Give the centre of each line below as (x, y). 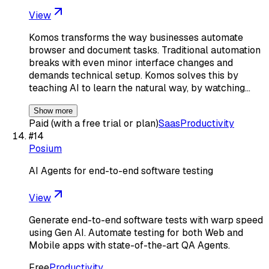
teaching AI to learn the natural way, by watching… (140, 88)
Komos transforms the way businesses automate (136, 37)
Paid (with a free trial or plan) (94, 123)
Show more (53, 110)
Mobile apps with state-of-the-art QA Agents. (129, 245)
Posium (45, 148)
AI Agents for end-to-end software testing (121, 171)
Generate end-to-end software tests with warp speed (146, 220)
